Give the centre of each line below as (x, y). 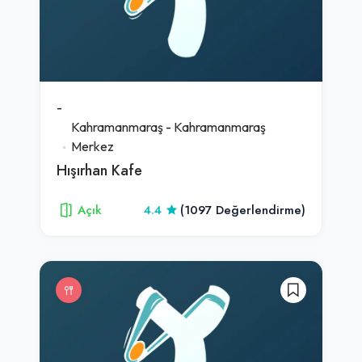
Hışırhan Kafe (99, 170)
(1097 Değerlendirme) (243, 210)
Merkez (93, 146)
